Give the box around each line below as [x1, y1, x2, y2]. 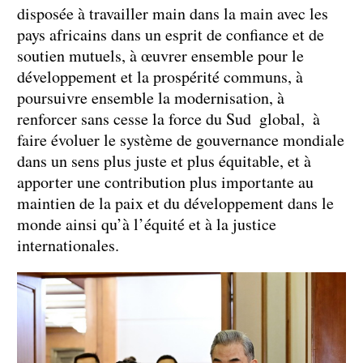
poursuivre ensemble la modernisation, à [17, 86, 284, 109]
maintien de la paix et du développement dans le [17, 191, 334, 214]
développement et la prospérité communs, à [17, 65, 303, 88]
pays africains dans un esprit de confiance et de [17, 23, 324, 45]
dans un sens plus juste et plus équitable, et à [17, 149, 311, 172]
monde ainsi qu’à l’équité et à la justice [17, 212, 276, 235]
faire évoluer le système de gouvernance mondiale [17, 128, 344, 151]
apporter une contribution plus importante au [17, 170, 314, 193]
